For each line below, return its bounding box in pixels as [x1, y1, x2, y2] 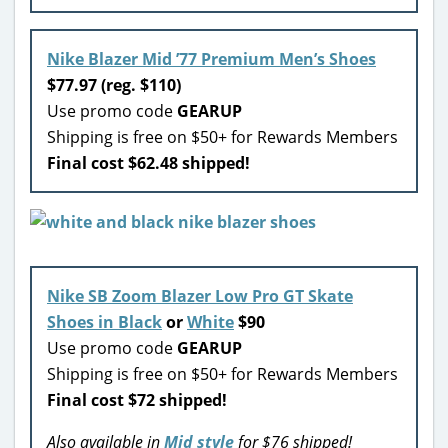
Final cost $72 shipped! [47, 388, 227, 411]
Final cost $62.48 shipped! [47, 151, 250, 174]
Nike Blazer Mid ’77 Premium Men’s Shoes [47, 47, 376, 70]
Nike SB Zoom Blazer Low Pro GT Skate [47, 284, 353, 307]
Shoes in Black [47, 310, 162, 333]
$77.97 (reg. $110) [47, 73, 181, 96]
